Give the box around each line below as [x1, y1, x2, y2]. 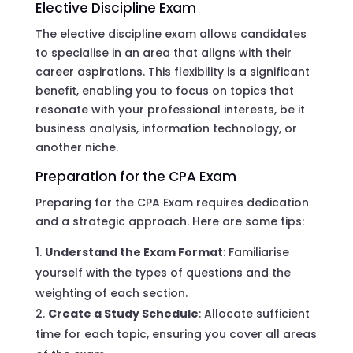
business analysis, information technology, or [35, 120, 297, 136]
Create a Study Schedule [47, 305, 199, 321]
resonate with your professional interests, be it [35, 101, 305, 117]
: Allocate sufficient [198, 305, 310, 321]
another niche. [35, 139, 118, 155]
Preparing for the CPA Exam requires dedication [35, 194, 309, 210]
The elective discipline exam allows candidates [35, 25, 307, 42]
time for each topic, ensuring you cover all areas [35, 325, 317, 342]
